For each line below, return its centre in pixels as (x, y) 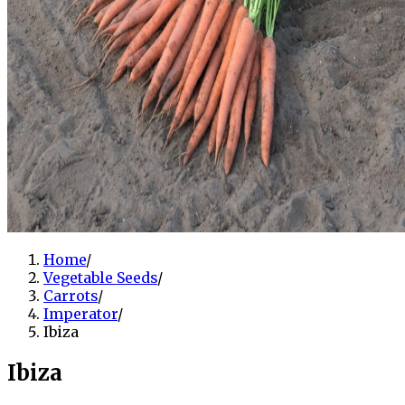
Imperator (80, 313)
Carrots (71, 295)
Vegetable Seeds (100, 277)
